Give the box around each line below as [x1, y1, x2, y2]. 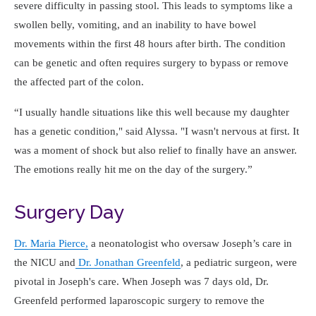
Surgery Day [14, 201, 124, 223]
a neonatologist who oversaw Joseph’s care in [88, 238, 292, 249]
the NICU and [14, 257, 75, 268]
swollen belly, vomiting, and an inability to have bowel [14, 19, 256, 30]
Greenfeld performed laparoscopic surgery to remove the [14, 295, 265, 306]
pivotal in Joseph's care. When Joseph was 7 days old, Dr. [14, 276, 269, 287]
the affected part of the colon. [14, 76, 144, 87]
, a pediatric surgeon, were [181, 257, 297, 268]
